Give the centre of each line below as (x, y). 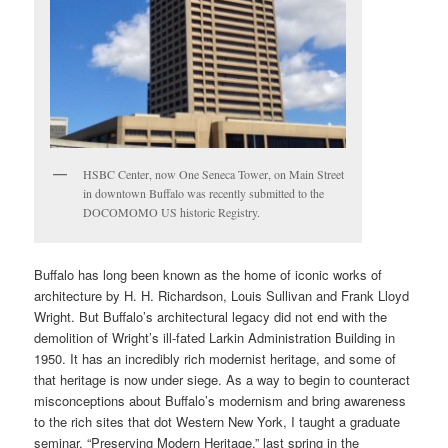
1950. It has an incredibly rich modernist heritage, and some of (215, 359)
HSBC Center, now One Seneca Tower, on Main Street (214, 173)
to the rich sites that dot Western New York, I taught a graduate (217, 422)
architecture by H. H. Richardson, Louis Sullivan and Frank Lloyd (222, 296)
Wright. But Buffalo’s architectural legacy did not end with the (211, 317)
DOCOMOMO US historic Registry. (172, 211)
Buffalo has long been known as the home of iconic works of (208, 275)
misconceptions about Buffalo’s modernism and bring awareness (220, 401)
